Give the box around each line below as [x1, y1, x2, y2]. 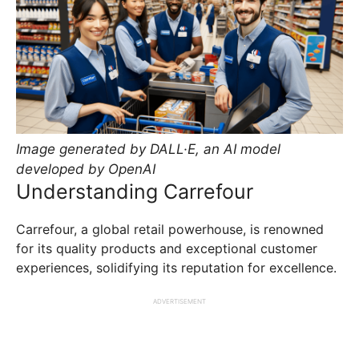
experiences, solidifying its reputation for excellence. [16, 259, 337, 276]
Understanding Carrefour [16, 179, 253, 204]
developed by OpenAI [16, 160, 155, 177]
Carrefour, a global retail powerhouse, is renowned [16, 220, 324, 237]
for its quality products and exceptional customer [16, 240, 317, 256]
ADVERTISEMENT [153, 296, 206, 305]
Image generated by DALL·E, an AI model [16, 140, 280, 157]
